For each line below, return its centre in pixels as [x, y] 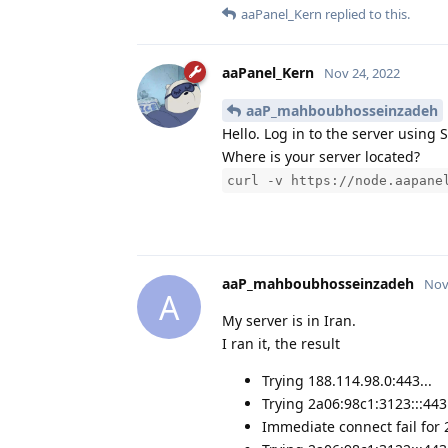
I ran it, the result [281, 344]
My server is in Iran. [289, 321]
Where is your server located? [321, 157]
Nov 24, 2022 [362, 72]
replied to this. [366, 13]
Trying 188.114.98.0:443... [347, 381]
